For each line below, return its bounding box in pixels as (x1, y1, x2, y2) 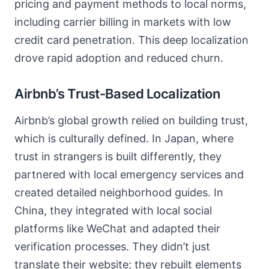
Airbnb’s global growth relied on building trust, (14, 114, 248, 127)
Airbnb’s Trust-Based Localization (14, 86, 220, 101)
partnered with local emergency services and (14, 168, 244, 181)
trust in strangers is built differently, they (14, 150, 222, 163)
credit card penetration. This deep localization (14, 34, 249, 46)
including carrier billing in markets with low (14, 16, 231, 28)
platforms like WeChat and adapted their (14, 222, 220, 235)
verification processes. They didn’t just (14, 240, 210, 253)
